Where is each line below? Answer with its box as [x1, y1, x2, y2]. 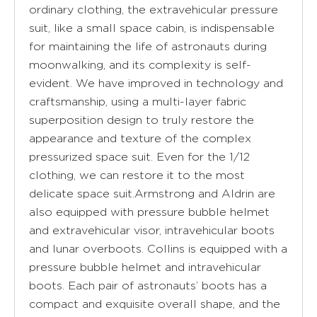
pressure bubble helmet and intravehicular [29, 260, 261, 273]
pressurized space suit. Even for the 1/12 [29, 150, 250, 163]
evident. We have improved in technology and [29, 76, 283, 89]
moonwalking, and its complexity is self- [29, 58, 251, 71]
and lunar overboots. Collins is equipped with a [29, 242, 287, 255]
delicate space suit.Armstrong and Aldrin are [29, 187, 275, 200]
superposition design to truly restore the [29, 113, 254, 126]
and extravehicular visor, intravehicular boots [29, 224, 275, 236]
